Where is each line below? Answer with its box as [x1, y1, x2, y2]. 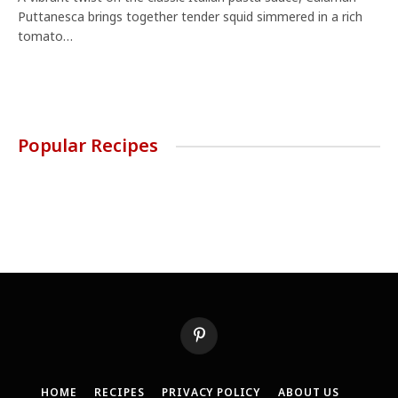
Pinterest [197, 334, 247, 351]
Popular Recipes [18, 133, 158, 157]
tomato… [18, 28, 73, 44]
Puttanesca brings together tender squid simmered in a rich [18, 8, 362, 25]
